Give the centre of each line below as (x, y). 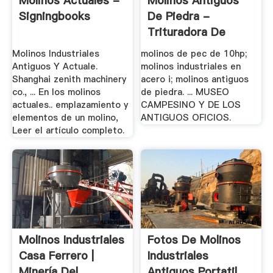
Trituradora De (187, 32)
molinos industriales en (191, 66)
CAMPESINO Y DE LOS (191, 105)
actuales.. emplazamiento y (70, 105)
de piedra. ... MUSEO (185, 92)
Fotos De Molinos (194, 239)
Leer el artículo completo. (68, 130)
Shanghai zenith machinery (69, 79)
